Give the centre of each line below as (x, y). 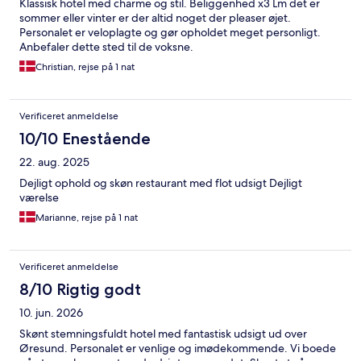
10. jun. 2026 (51, 313)
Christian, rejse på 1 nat (85, 67)
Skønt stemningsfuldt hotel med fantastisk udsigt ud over (163, 334)
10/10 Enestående (85, 139)
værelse (39, 198)
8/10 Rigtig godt (80, 290)
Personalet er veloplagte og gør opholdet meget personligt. (170, 33)
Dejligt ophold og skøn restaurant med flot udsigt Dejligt (161, 183)
